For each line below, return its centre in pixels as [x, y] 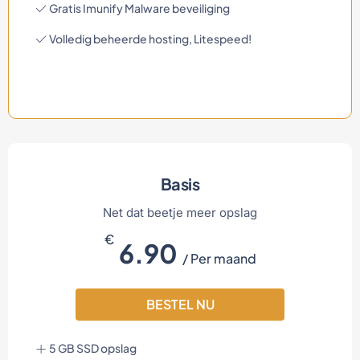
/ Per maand [219, 258]
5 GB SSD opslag [92, 348]
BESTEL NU [180, 304]
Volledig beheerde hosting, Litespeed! [150, 39]
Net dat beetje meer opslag [180, 213]
